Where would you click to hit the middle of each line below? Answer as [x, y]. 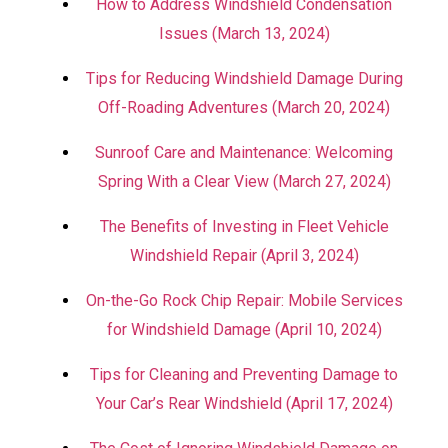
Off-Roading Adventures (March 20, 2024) [244, 107]
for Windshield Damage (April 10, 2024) [244, 329]
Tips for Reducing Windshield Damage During [244, 78]
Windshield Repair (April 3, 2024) [244, 255]
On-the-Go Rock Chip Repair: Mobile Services [244, 300]
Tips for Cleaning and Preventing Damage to [244, 374]
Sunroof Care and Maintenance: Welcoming [244, 152]
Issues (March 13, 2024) [244, 33]
